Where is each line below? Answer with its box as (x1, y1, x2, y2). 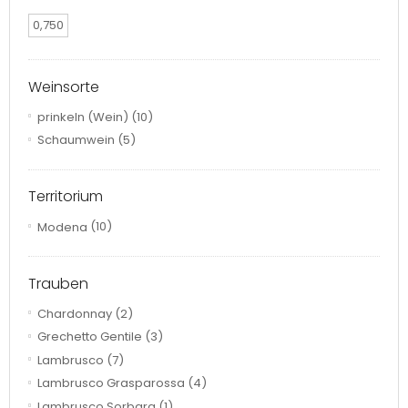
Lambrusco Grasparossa (37, 374, 185, 393)
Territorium (28, 186, 103, 208)
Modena (37, 218, 87, 236)
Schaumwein (37, 131, 115, 149)
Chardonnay (37, 304, 112, 322)
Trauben (28, 272, 88, 294)
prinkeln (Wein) (37, 107, 128, 126)
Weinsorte (28, 76, 99, 97)
